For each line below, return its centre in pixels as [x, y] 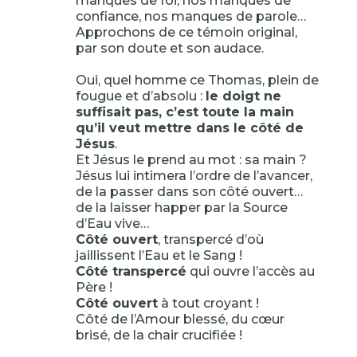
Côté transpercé [131, 271]
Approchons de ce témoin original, [186, 32]
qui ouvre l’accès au [250, 271]
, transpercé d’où [210, 239]
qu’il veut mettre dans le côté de [189, 128]
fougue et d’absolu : [140, 96]
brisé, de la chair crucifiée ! [159, 335]
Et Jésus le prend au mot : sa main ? [191, 160]
